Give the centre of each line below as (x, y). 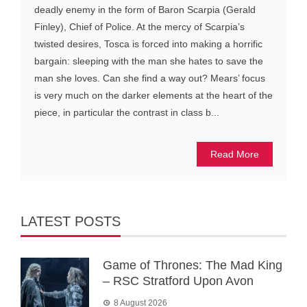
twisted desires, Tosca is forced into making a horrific (148, 44)
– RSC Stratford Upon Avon (178, 281)
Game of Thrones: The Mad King (193, 265)
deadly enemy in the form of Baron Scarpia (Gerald (145, 9)
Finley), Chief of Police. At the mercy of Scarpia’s (139, 26)
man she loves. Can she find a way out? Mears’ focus (150, 78)
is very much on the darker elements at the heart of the (153, 95)
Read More (235, 154)
